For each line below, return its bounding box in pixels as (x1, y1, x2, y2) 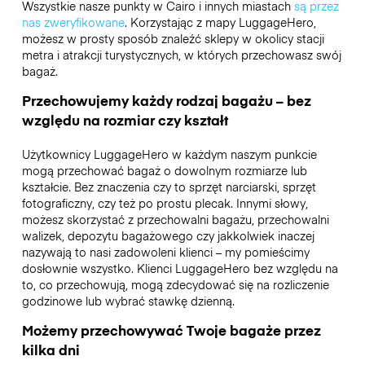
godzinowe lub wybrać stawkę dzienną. (21, 292, 235, 309)
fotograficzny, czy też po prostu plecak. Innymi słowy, (21, 194, 308, 211)
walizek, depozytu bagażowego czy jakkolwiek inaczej (21, 226, 314, 244)
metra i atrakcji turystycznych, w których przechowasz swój (21, 46, 341, 63)
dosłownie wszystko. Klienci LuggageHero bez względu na (21, 259, 338, 276)
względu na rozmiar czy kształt (21, 109, 228, 130)
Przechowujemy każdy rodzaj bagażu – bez (21, 90, 311, 110)
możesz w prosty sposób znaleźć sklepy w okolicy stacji (21, 29, 324, 46)
